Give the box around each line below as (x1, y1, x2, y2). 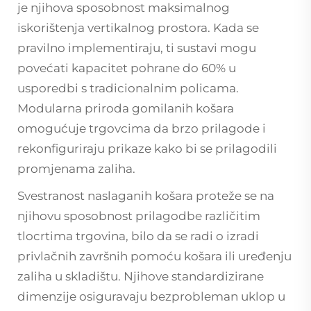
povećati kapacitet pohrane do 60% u (17, 61, 236, 76)
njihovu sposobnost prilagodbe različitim (17, 209, 260, 224)
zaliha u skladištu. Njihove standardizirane (17, 269, 264, 284)
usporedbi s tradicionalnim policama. (17, 81, 239, 96)
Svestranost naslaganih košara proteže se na (17, 189, 274, 203)
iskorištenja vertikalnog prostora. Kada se (17, 21, 259, 35)
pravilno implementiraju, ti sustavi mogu (17, 41, 256, 56)
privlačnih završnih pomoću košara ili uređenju (17, 249, 292, 264)
